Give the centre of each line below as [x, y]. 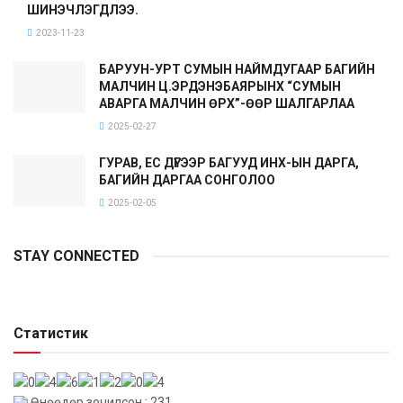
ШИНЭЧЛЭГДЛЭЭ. [83, 9]
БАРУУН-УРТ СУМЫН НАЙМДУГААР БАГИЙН [237, 69]
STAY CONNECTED [76, 255]
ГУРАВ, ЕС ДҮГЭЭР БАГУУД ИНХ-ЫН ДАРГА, [229, 162]
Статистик [51, 333]
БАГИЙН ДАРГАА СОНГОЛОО [187, 179]
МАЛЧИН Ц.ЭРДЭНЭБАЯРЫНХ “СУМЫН [220, 86]
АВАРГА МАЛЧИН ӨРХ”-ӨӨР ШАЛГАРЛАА [227, 103]
